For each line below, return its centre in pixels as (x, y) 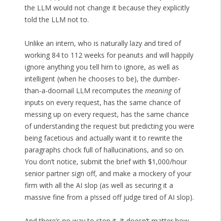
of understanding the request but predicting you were (109, 126)
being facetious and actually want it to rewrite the (103, 138)
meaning (158, 91)
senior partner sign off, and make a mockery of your (108, 174)
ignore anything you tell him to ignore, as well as (102, 67)
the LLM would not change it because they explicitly (107, 8)
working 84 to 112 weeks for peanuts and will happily (109, 55)
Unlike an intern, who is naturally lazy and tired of (103, 43)
